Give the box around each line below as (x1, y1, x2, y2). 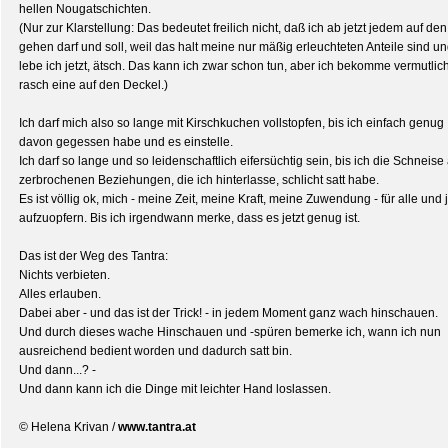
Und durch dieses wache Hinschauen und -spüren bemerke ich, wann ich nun (19, 325, 441, 339)
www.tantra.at (118, 420, 196, 434)
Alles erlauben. (19, 287, 101, 301)
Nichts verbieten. (19, 268, 110, 282)
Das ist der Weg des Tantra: (19, 249, 168, 263)
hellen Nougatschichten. (19, 2, 151, 16)
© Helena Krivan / (19, 420, 118, 434)
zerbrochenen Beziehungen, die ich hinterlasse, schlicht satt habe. (19, 173, 379, 187)
